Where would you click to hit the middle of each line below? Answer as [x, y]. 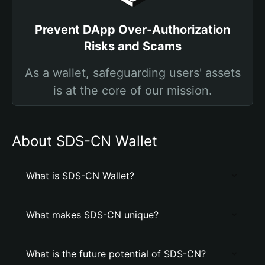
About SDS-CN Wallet [85, 141]
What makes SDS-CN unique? [92, 215]
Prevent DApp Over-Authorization [132, 30]
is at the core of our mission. [132, 91]
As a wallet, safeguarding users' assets [132, 73]
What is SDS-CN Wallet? [80, 176]
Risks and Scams [132, 46]
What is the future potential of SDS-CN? [116, 254]
